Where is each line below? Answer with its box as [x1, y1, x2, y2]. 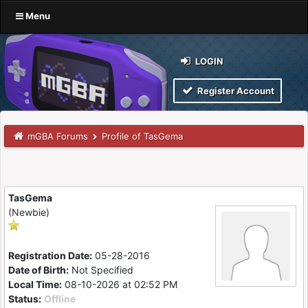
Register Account [195, 85, 274, 96]
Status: [8, 293, 41, 305]
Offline [44, 293, 76, 305]
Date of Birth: [8, 264, 69, 276]
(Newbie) [8, 206, 49, 218]
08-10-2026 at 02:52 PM [62, 278, 177, 290]
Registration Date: [8, 250, 92, 261]
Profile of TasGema [101, 131, 183, 142]
